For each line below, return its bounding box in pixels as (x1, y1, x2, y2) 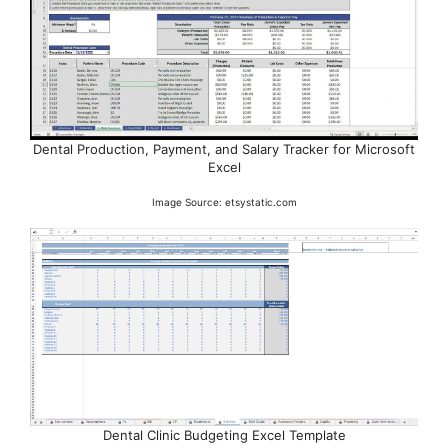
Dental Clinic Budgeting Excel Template (102, 427, 346, 444)
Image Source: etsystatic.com (151, 195, 297, 208)
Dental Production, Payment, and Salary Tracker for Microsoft (33, 140, 415, 157)
